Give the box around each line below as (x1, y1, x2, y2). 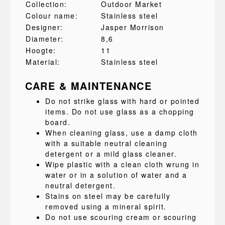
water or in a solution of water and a (45, 170, 187, 180)
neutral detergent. (45, 180, 116, 190)
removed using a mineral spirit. (45, 201, 167, 211)
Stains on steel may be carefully (45, 191, 170, 201)
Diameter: (26, 34, 64, 44)
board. (45, 117, 70, 127)
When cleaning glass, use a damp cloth (45, 128, 198, 138)
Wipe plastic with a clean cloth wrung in (45, 159, 199, 169)
